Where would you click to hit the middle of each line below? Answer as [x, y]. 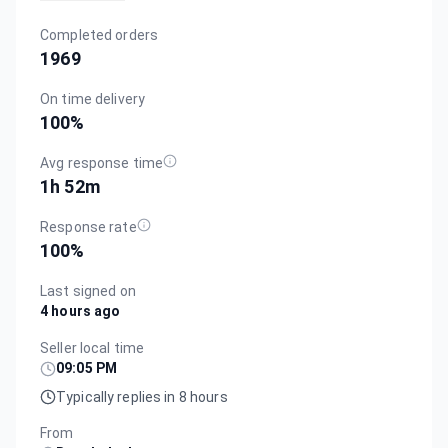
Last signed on [88, 291]
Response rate [88, 227]
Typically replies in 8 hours [142, 397]
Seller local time [92, 348]
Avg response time [102, 163]
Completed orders [99, 35]
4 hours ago [80, 311]
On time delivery [93, 99]
